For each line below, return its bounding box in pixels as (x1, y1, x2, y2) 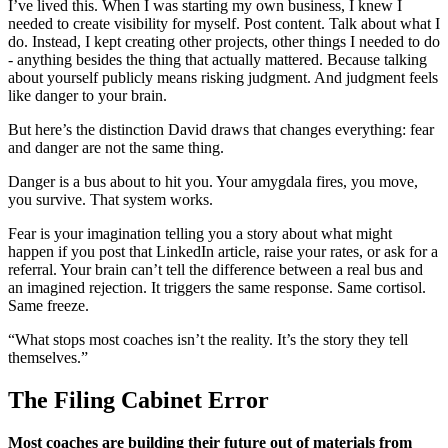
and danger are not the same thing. (8, 139, 224, 157)
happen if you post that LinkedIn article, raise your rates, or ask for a (8, 243, 438, 261)
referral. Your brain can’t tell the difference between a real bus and (8, 261, 423, 279)
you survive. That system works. (8, 191, 213, 209)
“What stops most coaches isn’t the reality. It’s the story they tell (8, 331, 408, 349)
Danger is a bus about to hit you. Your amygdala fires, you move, (8, 173, 418, 191)
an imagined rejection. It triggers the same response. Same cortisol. (8, 279, 426, 297)
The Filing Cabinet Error (8, 387, 269, 414)
